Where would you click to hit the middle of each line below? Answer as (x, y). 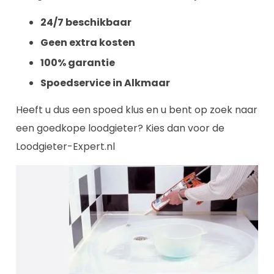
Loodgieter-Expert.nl (65, 147)
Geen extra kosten (88, 42)
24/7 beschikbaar (86, 22)
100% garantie (78, 62)
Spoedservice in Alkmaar (105, 83)
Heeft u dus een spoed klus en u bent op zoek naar (137, 110)
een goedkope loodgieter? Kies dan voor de (120, 128)
